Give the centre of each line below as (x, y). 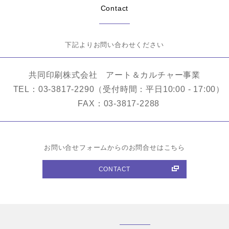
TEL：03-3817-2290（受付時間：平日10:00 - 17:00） (114, 89)
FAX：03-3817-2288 (114, 104)
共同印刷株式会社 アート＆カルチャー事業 (114, 75)
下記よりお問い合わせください (114, 45)
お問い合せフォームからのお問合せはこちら (114, 148)
